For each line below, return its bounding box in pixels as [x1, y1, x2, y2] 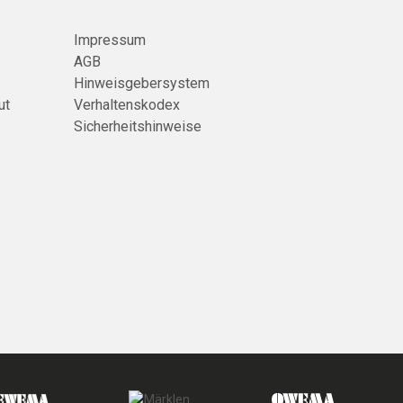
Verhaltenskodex [74, 96, 180, 114]
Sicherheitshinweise [74, 118, 201, 136]
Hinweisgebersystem [74, 75, 210, 93]
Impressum [74, 31, 146, 49]
